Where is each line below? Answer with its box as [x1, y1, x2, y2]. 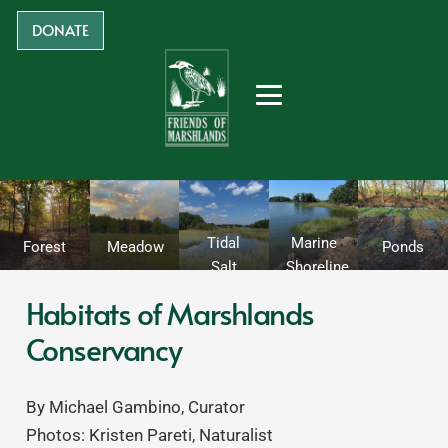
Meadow [106, 238, 164, 257]
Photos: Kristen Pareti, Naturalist [25, 424, 273, 445]
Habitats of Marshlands [25, 292, 315, 334]
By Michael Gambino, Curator [25, 396, 245, 417]
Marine [290, 234, 337, 252]
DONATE [32, 19, 89, 40]
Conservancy [25, 328, 182, 370]
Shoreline [285, 258, 349, 276]
